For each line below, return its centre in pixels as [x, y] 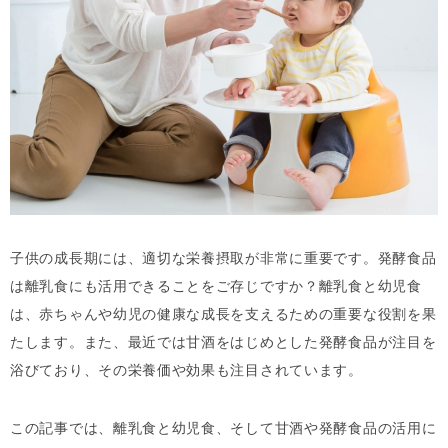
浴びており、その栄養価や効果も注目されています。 [186, 370]
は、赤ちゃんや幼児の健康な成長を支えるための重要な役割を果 [223, 314]
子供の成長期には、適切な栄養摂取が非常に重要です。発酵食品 [223, 258]
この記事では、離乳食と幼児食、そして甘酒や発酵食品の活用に [223, 428]
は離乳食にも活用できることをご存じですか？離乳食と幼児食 [216, 286]
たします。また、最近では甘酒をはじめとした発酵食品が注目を [223, 342]
